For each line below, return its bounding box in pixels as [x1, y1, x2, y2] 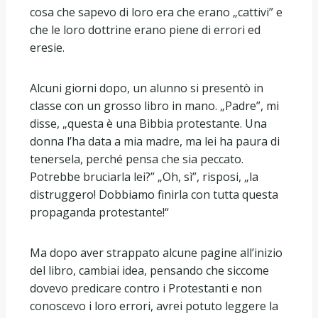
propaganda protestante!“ [30, 204, 169, 220]
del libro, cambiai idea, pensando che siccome [30, 262, 269, 278]
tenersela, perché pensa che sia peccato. [30, 150, 243, 167]
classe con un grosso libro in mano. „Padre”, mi [30, 97, 279, 114]
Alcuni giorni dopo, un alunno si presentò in [30, 79, 263, 96]
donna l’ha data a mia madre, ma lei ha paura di [30, 133, 280, 149]
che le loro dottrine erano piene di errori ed [30, 21, 261, 38]
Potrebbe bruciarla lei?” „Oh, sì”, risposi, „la [30, 168, 258, 185]
